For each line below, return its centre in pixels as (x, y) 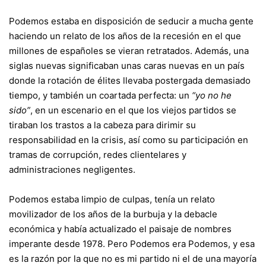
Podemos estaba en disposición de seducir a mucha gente (131, 21)
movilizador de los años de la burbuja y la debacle (113, 214)
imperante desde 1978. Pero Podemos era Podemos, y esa (132, 243)
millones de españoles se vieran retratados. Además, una (129, 50)
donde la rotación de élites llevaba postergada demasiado (130, 80)
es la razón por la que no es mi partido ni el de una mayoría (133, 258)
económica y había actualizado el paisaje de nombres (120, 229)
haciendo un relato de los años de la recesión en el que (125, 36)
